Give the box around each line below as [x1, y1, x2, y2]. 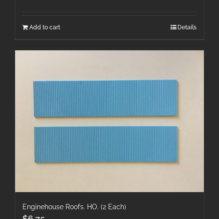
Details [177, 24, 197, 31]
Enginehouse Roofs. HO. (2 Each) [22, 202, 126, 211]
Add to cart [29, 24, 60, 31]
